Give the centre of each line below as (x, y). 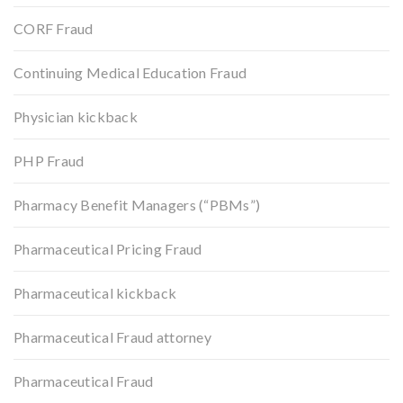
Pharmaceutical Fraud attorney (112, 336)
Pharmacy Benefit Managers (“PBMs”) (137, 204)
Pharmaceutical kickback (95, 292)
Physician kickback (76, 116)
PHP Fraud (49, 160)
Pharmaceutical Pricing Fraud (108, 248)
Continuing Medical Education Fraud (130, 72)
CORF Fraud (54, 28)
